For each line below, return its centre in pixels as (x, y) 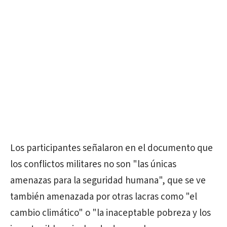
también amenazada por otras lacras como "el (104, 197)
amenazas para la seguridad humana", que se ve (108, 181)
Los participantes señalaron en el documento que (111, 148)
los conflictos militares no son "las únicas (93, 165)
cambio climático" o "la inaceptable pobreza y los (110, 213)
